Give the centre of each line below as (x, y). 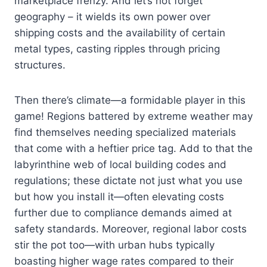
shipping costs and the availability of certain (120, 33)
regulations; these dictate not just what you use (128, 181)
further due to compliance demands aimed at (123, 213)
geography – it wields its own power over (112, 17)
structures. (40, 65)
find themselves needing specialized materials (125, 133)
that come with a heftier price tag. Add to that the (133, 149)
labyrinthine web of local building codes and (120, 165)
